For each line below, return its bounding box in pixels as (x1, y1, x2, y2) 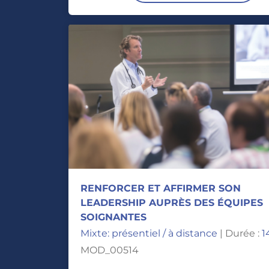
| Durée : (217, 228, 262, 239)
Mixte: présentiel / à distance (80, 228, 217, 239)
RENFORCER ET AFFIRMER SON (80, 183, 241, 194)
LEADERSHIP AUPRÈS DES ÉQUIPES (80, 197, 263, 208)
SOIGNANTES (80, 211, 147, 223)
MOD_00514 (80, 244, 139, 256)
